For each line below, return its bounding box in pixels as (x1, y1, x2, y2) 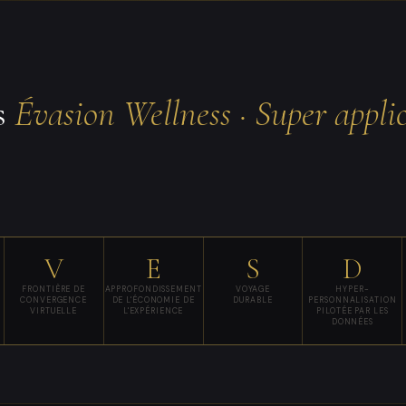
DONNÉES (331, 315, 373, 327)
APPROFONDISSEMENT (104, 283, 202, 295)
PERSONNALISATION (308, 294, 397, 305)
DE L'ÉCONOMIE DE (111, 294, 195, 305)
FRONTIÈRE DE (22, 283, 85, 295)
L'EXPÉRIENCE (122, 304, 184, 316)
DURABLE (233, 294, 273, 305)
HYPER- (335, 283, 370, 295)
